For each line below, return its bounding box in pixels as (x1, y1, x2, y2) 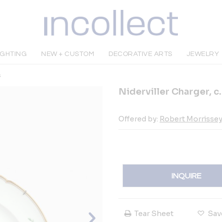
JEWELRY (186, 51, 220, 57)
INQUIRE (171, 171, 202, 180)
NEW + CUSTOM (41, 51, 95, 57)
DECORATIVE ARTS (109, 51, 172, 57)
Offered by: (118, 114, 160, 123)
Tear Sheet (134, 209, 173, 218)
